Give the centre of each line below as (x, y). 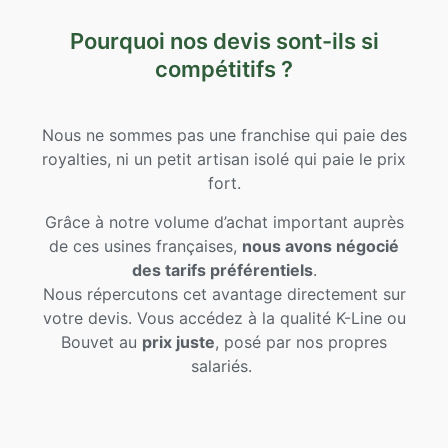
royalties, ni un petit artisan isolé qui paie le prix (224, 159)
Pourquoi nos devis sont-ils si (224, 41)
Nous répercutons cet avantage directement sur (224, 293)
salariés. (224, 365)
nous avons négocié (320, 245)
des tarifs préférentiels (222, 269)
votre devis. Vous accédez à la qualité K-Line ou (224, 317)
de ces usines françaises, (145, 245)
